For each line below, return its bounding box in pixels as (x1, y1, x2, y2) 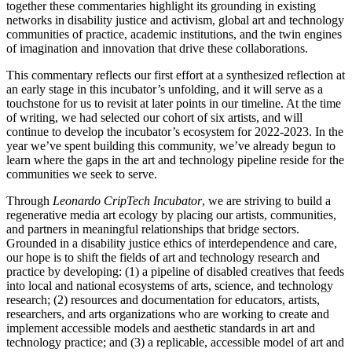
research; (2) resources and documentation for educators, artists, (6, 293, 320, 307)
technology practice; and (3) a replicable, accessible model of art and (6, 335, 344, 350)
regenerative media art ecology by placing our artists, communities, (6, 208, 336, 222)
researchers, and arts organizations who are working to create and (6, 307, 329, 321)
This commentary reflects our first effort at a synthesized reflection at (6, 68, 345, 82)
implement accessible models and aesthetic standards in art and (6, 321, 315, 335)
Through (6, 194, 53, 208)
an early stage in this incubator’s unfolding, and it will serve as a (6, 82, 323, 97)
